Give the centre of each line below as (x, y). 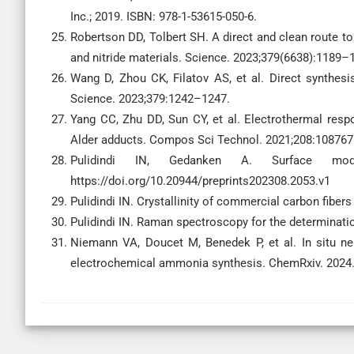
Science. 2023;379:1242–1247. (150, 99)
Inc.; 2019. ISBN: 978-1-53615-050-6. (164, 17)
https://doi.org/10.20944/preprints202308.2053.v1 (200, 181)
